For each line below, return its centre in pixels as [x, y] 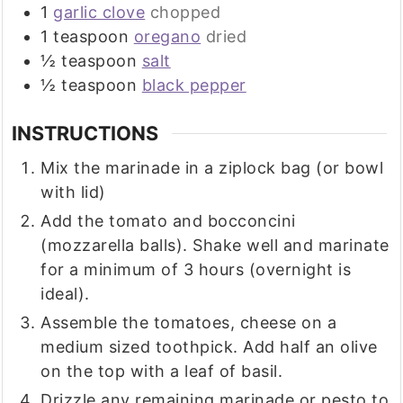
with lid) [73, 193]
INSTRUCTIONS [85, 134]
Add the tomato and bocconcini [168, 221]
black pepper [194, 85]
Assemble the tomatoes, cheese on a [189, 323]
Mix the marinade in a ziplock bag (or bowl [212, 168]
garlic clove [99, 13]
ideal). [65, 294]
